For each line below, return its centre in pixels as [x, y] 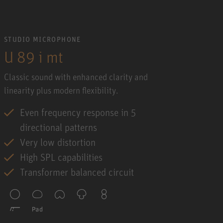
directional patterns [58, 127]
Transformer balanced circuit [77, 172]
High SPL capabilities [61, 157]
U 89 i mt [34, 56]
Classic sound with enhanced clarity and [76, 76]
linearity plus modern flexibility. [61, 90]
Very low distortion [58, 142]
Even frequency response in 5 [78, 112]
